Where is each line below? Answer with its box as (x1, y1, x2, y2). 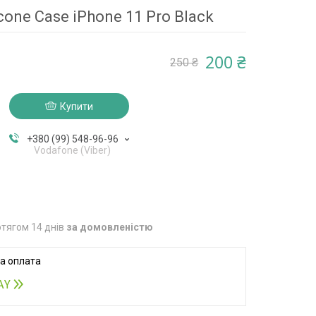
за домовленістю (66, 221, 154, 233)
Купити (59, 100, 93, 112)
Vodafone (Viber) (34, 144, 111, 156)
